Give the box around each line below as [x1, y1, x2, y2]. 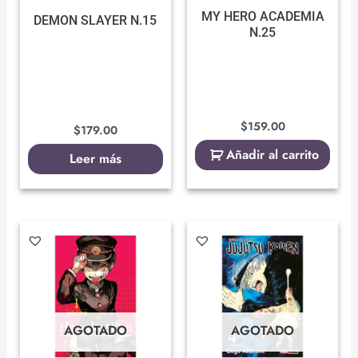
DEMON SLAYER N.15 [34, 13, 157, 29]
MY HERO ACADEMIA [201, 9, 324, 25]
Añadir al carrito [225, 145, 319, 165]
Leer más [69, 149, 121, 169]
